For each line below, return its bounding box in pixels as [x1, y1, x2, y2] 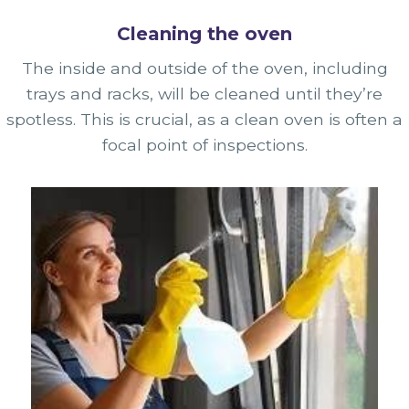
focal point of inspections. [101, 134, 308, 154]
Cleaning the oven [117, 22, 292, 45]
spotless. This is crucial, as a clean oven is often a [6, 109, 403, 129]
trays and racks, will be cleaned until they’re [26, 83, 383, 103]
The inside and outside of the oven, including [21, 58, 388, 78]
